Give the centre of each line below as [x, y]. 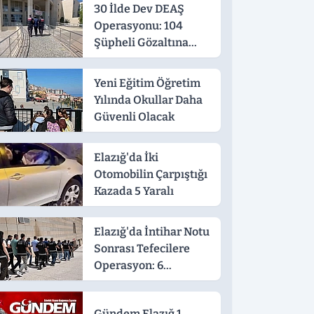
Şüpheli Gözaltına [141, 42]
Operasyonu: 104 [138, 25]
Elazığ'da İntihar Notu [151, 231]
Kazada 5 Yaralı [134, 191]
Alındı [110, 59]
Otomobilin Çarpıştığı [150, 174]
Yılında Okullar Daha [148, 100]
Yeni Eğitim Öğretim [147, 83]
